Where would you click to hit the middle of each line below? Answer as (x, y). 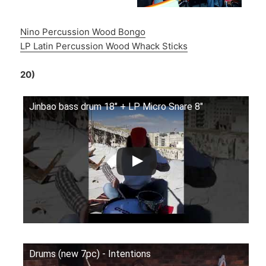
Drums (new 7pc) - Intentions (90, 254)
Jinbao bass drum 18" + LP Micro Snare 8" (116, 107)
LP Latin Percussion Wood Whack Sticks (104, 46)
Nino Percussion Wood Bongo (83, 32)
